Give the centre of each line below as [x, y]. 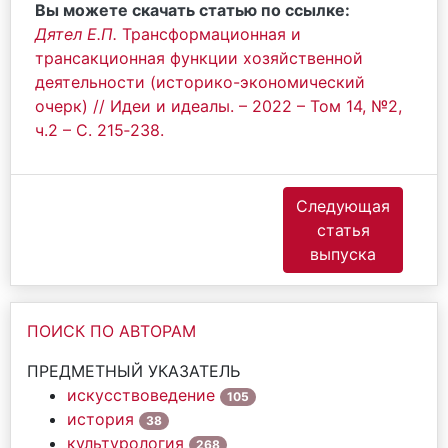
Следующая [343, 206]
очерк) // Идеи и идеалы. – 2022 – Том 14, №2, [218, 106]
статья [343, 230]
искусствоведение [141, 395]
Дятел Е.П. [78, 34]
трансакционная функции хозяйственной [199, 58]
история [100, 419]
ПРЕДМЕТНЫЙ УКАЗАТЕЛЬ [133, 371]
